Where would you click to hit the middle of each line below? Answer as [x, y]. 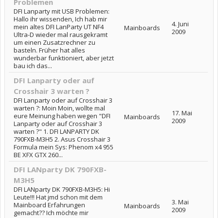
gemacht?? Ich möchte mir [51, 212]
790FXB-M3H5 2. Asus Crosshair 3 [62, 139]
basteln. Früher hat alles [49, 50]
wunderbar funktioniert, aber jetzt [64, 58]
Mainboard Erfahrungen [49, 205]
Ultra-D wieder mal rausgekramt [61, 34]
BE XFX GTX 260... [38, 154]
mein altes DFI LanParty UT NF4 [59, 27]
